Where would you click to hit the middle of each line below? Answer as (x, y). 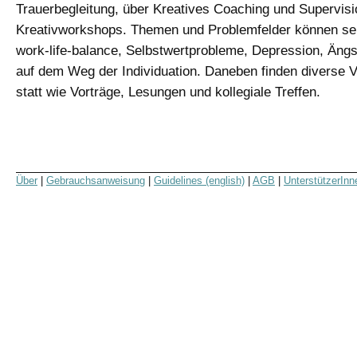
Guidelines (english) (199, 180)
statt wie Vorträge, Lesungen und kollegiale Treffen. (168, 92)
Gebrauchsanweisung (96, 180)
